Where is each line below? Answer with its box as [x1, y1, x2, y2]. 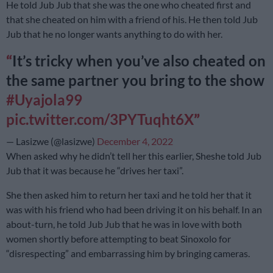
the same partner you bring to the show [6, 71, 264, 89]
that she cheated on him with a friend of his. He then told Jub [6, 13, 258, 25]
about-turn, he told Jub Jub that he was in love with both [6, 218, 242, 230]
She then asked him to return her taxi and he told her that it [6, 188, 252, 200]
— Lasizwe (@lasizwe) [6, 135, 97, 147]
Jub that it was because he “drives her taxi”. [6, 164, 185, 176]
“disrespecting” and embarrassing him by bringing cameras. [6, 247, 252, 259]
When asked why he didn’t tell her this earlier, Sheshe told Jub [6, 149, 261, 161]
